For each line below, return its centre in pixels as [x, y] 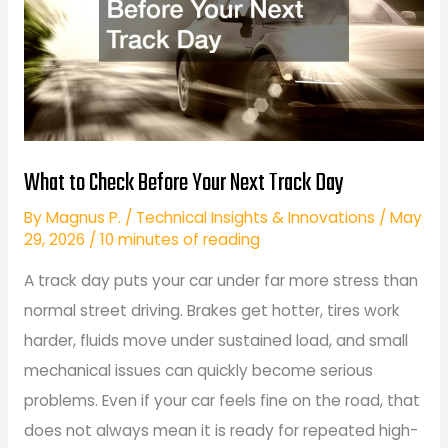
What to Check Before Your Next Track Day [183, 183]
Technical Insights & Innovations [255, 217]
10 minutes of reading [179, 239]
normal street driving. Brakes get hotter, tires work [211, 311]
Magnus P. [85, 217]
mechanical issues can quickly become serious [198, 371]
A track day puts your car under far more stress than [220, 281]
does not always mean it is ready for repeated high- [220, 431]
